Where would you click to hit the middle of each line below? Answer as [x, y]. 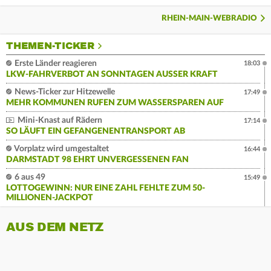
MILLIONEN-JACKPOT [50, 198]
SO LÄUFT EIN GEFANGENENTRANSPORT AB [96, 131]
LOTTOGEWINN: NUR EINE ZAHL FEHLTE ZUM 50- [106, 188]
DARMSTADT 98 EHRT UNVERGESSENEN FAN [97, 159]
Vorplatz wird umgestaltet [61, 149]
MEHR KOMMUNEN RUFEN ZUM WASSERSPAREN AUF [115, 103]
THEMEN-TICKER [50, 46]
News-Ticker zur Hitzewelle [64, 92]
